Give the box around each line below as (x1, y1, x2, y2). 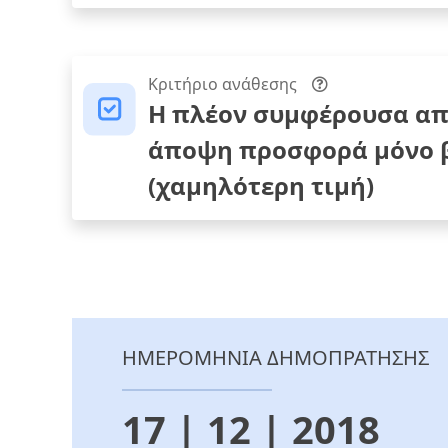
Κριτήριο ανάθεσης (148, 73, 297, 96)
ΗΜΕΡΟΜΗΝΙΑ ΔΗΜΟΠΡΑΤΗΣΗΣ (122, 344, 429, 372)
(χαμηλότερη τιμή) (148, 169, 374, 203)
